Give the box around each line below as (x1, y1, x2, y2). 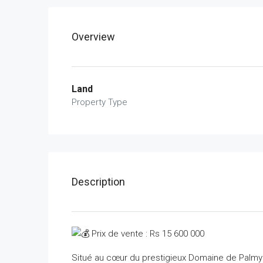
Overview (72, 30, 115, 43)
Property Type (72, 96, 127, 107)
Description (72, 175, 125, 188)
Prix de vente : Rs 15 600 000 (89, 228, 204, 239)
